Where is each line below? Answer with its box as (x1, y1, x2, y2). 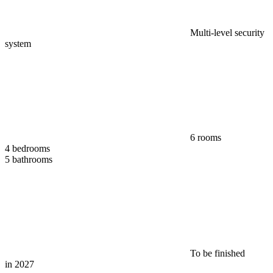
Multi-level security (190, 27, 264, 38)
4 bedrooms (5, 143, 50, 154)
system (5, 38, 31, 49)
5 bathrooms (5, 154, 52, 165)
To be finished (190, 247, 245, 258)
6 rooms (190, 132, 221, 143)
